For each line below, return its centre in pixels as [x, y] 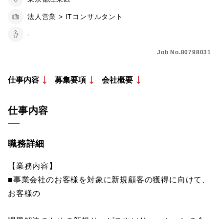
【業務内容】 [33, 166]
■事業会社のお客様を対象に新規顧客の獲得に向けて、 [109, 180]
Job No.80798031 [184, 52]
